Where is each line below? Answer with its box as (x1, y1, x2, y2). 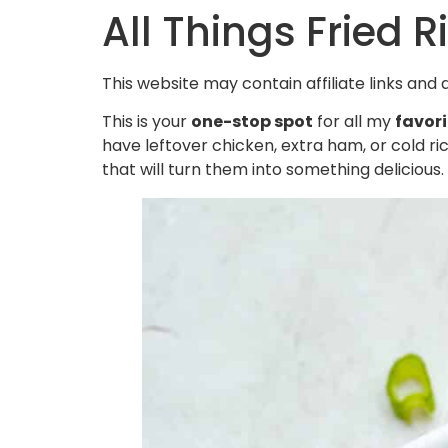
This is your (102, 110, 191, 134)
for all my (313, 110, 395, 134)
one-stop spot (191, 110, 313, 134)
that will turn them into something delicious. (102, 158, 444, 182)
